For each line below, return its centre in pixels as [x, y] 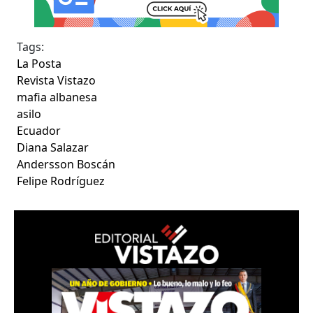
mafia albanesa [57, 97]
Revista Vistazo [57, 81]
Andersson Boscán [66, 165]
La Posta [39, 64]
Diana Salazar [53, 148]
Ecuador [39, 131]
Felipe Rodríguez [61, 181]
